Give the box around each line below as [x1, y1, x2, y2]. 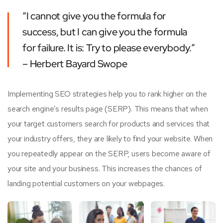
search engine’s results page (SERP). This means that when [7, 103, 208, 114]
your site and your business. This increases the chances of [7, 163, 202, 174]
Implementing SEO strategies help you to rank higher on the [7, 88, 207, 99]
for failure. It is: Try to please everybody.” [22, 41, 195, 54]
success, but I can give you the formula [22, 25, 188, 38]
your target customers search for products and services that [7, 118, 210, 129]
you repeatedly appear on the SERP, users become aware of [7, 148, 211, 159]
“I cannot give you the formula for [22, 9, 166, 22]
